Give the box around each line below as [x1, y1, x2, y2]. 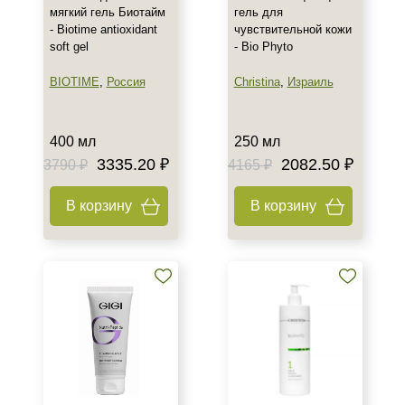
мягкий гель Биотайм [49, 5, 165, 19]
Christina [233, 75, 280, 89]
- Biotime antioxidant [49, 23, 157, 36]
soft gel [49, 40, 89, 53]
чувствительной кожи [233, 23, 352, 36]
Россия [106, 75, 146, 89]
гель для [233, 5, 283, 19]
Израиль [287, 75, 334, 89]
